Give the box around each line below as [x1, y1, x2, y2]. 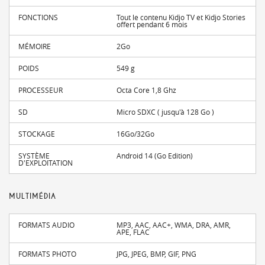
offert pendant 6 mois [117, 20, 188, 29]
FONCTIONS [18, 12, 58, 22]
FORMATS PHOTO [18, 249, 76, 258]
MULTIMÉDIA [9, 192, 56, 201]
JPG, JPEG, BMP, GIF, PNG [117, 249, 197, 258]
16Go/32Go [117, 129, 155, 138]
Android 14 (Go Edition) [117, 151, 193, 160]
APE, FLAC [117, 227, 150, 237]
